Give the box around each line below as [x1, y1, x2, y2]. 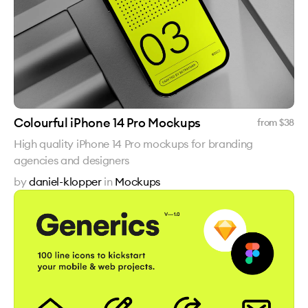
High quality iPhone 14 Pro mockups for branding [14, 137, 253, 151]
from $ [257, 116, 284, 129]
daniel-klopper [29, 175, 102, 188]
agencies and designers [14, 153, 129, 167]
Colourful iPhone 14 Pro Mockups [14, 115, 201, 131]
